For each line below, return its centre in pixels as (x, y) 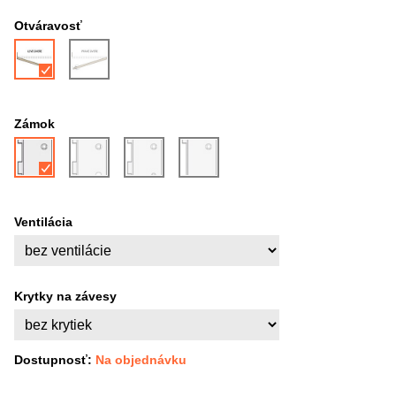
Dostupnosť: (55, 360)
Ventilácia (43, 222)
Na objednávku (141, 360)
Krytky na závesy (65, 296)
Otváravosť (48, 26)
